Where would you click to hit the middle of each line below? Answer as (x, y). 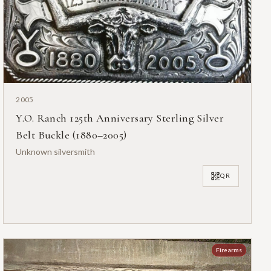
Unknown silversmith (56, 151)
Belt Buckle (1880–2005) (71, 135)
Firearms (229, 250)
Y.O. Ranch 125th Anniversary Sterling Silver (120, 118)
